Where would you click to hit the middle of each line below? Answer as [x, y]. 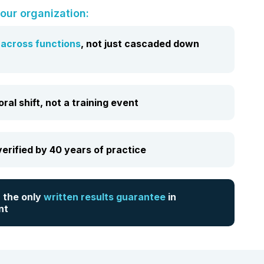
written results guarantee [105, 197]
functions [58, 44]
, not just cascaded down [140, 44]
